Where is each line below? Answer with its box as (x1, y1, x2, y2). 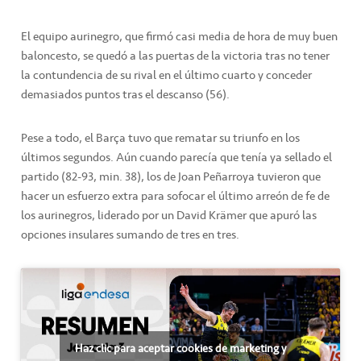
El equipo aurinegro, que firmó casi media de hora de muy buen (21, 27, 338, 47)
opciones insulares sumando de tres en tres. (21, 225, 239, 245)
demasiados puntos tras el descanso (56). (21, 85, 230, 105)
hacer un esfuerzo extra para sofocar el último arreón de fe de (21, 186, 330, 206)
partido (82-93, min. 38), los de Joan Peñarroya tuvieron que (21, 167, 321, 187)
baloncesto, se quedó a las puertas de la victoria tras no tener (21, 46, 330, 66)
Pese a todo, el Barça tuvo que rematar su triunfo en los (21, 128, 300, 148)
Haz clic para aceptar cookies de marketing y (75, 340, 286, 358)
